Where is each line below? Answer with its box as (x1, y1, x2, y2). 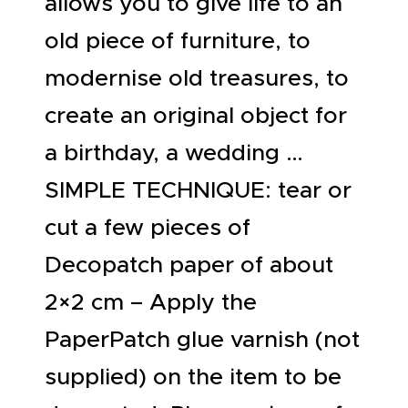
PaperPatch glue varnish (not (45, 324, 360, 353)
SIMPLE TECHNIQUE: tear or (45, 175, 352, 204)
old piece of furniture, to (45, 25, 311, 55)
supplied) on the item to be (45, 362, 342, 391)
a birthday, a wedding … (45, 138, 303, 167)
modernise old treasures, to (45, 63, 349, 92)
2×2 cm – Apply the (45, 287, 257, 316)
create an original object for (45, 100, 347, 129)
